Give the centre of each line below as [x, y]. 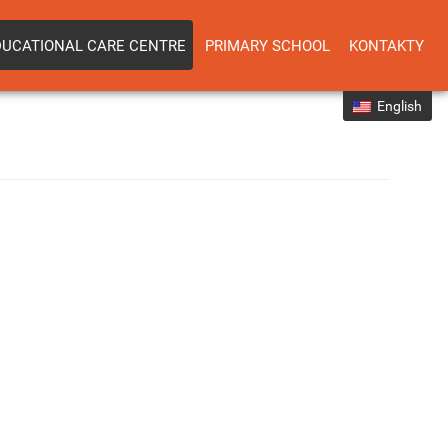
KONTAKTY [386, 46]
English [396, 105]
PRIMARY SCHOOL [267, 46]
